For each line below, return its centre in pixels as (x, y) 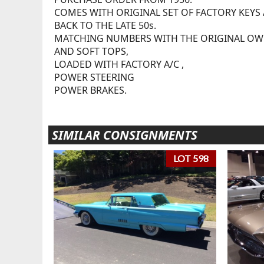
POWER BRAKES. (90, 90)
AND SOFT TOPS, (91, 51)
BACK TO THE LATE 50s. (105, 25)
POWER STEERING (94, 77)
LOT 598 (191, 159)
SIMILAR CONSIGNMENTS (124, 135)
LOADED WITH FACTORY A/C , (119, 64)
